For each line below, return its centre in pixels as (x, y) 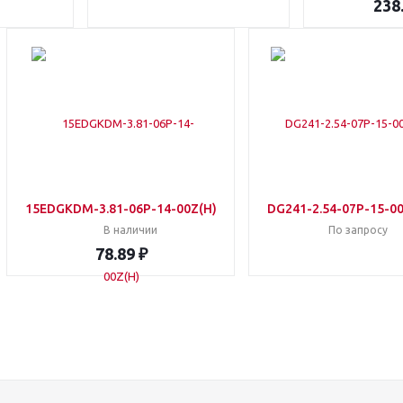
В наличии (130, 230)
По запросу (358, 230)
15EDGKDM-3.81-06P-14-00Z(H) (121, 209)
